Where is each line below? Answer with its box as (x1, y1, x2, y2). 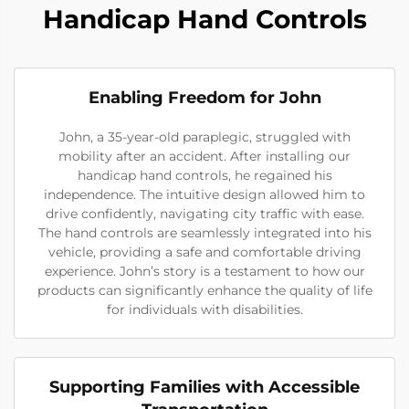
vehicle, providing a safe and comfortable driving (47, 244, 362, 261)
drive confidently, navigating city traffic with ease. (45, 205, 364, 223)
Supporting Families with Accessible (49, 377, 360, 398)
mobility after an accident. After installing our (58, 148, 351, 165)
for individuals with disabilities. (106, 301, 303, 319)
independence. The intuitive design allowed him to (44, 186, 365, 204)
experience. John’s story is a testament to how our (44, 263, 365, 280)
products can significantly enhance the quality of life (37, 282, 372, 299)
